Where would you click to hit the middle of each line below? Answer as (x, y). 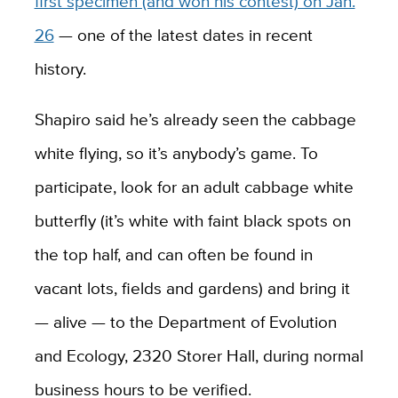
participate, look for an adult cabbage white (194, 187)
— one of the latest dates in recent (183, 35)
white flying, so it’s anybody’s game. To (176, 153)
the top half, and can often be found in (173, 255)
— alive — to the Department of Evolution (185, 322)
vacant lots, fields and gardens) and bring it (192, 288)
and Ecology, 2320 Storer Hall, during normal (199, 356)
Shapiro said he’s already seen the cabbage (195, 119)
